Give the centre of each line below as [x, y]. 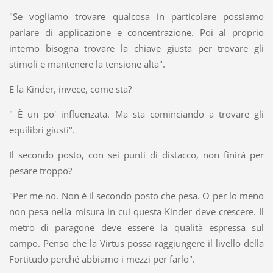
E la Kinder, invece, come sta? [70, 89]
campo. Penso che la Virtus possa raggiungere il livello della [136, 243]
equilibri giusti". [42, 129]
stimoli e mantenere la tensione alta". [87, 64]
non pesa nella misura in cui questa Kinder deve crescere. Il [136, 211]
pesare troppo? [40, 170]
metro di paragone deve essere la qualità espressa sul [136, 227]
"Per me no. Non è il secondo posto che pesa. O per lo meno [136, 195]
